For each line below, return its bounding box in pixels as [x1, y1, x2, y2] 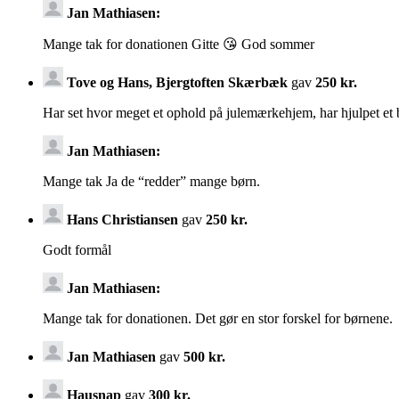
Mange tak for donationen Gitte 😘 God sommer [43, 36, 314, 52]
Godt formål [43, 241, 111, 257]
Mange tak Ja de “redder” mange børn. [43, 173, 260, 189]
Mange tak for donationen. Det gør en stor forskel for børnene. [43, 310, 393, 326]
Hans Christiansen [67, 211, 182, 227]
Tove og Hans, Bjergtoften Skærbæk [67, 74, 288, 90]
